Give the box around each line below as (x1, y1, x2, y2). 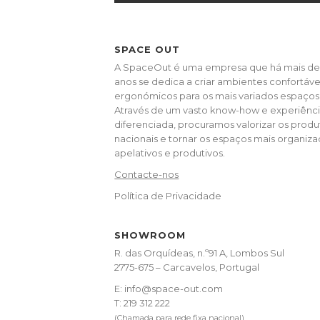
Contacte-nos (114, 168, 179, 180)
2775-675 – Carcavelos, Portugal (114, 261, 260, 273)
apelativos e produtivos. (114, 146, 226, 159)
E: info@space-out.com (114, 282, 224, 294)
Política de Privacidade (114, 189, 222, 201)
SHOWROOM (114, 229, 186, 241)
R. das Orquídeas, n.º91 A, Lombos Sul (114, 246, 285, 259)
